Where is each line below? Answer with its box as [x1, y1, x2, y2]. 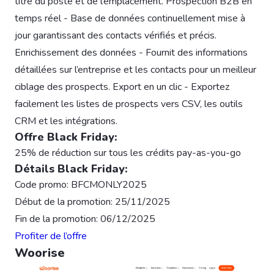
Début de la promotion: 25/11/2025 [15, 194, 170, 209]
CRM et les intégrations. [15, 114, 117, 128]
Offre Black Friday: [15, 129, 117, 144]
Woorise [15, 244, 65, 261]
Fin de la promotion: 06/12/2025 [15, 212, 155, 226]
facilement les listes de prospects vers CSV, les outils [15, 97, 243, 111]
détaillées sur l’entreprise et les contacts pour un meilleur [15, 62, 256, 76]
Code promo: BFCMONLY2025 [15, 177, 147, 191]
